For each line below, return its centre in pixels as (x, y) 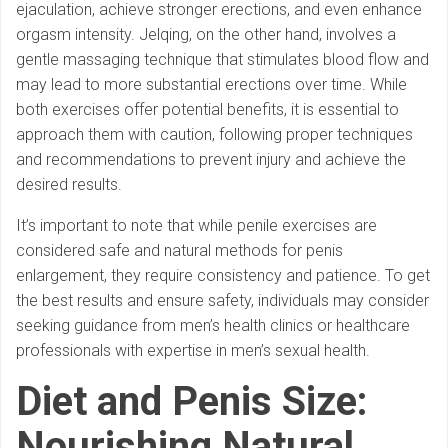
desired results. (69, 185)
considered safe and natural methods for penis (179, 251)
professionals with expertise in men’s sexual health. (193, 351)
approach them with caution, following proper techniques (214, 135)
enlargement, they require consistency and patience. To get (223, 276)
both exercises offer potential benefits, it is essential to (207, 110)
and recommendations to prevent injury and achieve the (211, 160)
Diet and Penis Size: (192, 402)
